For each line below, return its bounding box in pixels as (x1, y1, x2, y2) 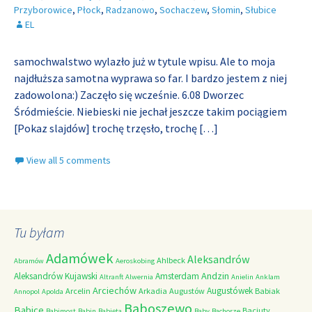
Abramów (14, 256, 44, 265)
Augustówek (207, 285, 253, 297)
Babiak (255, 286, 280, 296)
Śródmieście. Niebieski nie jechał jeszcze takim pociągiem (14, 104, 287, 118)
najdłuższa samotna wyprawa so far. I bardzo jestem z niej (14, 71, 287, 85)
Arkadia (139, 286, 167, 296)
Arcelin (65, 286, 91, 296)
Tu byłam (14, 224, 65, 241)
